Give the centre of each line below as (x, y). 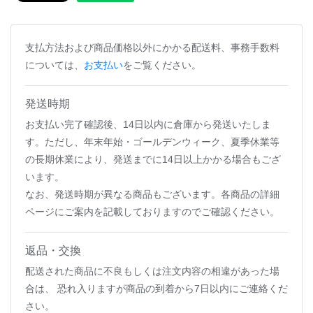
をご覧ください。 (162, 65)
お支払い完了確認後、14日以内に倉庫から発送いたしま (148, 124)
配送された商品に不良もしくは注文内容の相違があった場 (152, 271)
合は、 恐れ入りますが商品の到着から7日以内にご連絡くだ (156, 289)
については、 (54, 65)
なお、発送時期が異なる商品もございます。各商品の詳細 (152, 194)
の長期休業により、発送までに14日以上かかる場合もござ (153, 159)
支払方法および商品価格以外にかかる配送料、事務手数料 (152, 48)
